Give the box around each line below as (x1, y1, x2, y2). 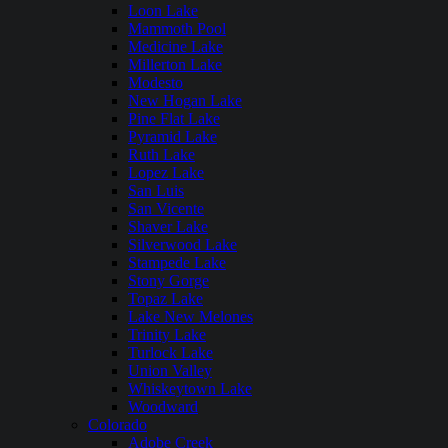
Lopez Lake (128, 164, 204, 181)
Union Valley (128, 362, 212, 379)
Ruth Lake (128, 146, 195, 163)
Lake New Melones (128, 308, 253, 325)
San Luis (128, 182, 184, 199)
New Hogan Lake (128, 92, 242, 109)
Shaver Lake (128, 218, 208, 235)
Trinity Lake (128, 326, 206, 343)
